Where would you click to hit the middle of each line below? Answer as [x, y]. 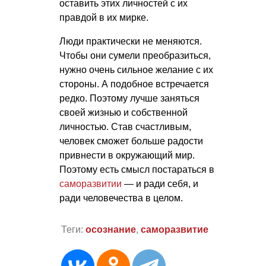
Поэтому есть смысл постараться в [137, 170]
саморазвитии [91, 184]
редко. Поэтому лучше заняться [129, 99]
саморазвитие [174, 229]
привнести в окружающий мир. [127, 156]
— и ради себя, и [160, 184]
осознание [110, 229]
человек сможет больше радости [131, 141]
